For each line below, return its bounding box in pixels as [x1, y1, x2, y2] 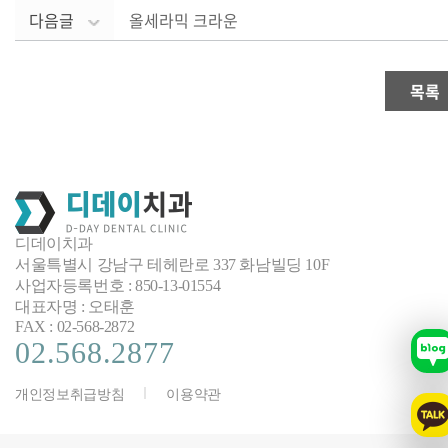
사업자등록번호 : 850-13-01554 [15, 277, 221, 295]
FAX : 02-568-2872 [15, 318, 135, 336]
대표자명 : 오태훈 [15, 298, 135, 316]
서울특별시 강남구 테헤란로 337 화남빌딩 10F [15, 256, 330, 274]
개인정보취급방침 [15, 387, 125, 403]
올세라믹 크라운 [129, 8, 238, 33]
